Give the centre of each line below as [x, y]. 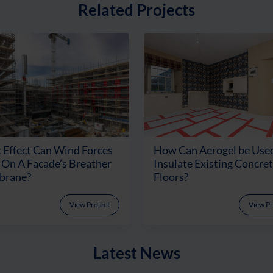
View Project [90, 204]
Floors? [171, 177]
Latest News [136, 253]
